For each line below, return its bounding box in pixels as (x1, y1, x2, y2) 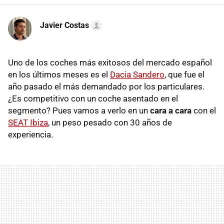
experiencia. (8, 129, 53, 140)
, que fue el (164, 69, 204, 80)
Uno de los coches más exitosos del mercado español (8, 57, 212, 68)
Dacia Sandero (110, 69, 164, 80)
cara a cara (150, 105, 191, 116)
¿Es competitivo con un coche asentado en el (8, 93, 178, 104)
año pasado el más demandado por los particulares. (8, 81, 204, 92)
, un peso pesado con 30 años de (48, 117, 172, 128)
